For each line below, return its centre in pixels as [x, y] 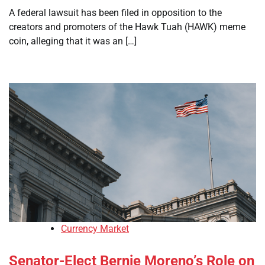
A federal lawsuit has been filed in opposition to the [115, 13]
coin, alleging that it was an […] [73, 41]
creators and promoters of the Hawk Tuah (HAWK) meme [127, 27]
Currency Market [95, 229]
